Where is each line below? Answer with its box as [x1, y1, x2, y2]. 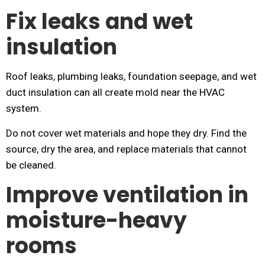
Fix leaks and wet [6, 7, 193, 37]
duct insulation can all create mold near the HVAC [6, 86, 225, 98]
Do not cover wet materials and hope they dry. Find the [6, 127, 247, 139]
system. [6, 102, 41, 114]
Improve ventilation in [6, 180, 248, 210]
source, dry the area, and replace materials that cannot [6, 143, 247, 155]
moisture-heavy [6, 205, 187, 235]
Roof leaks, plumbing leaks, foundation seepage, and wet [6, 70, 257, 82]
